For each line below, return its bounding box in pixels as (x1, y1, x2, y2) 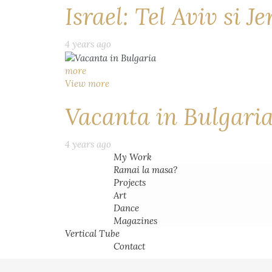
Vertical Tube (65, 228, 120, 239)
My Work (114, 151, 152, 163)
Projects (114, 177, 146, 188)
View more (65, 78, 109, 89)
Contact (114, 240, 145, 252)
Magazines (114, 215, 157, 226)
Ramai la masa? (114, 164, 177, 175)
